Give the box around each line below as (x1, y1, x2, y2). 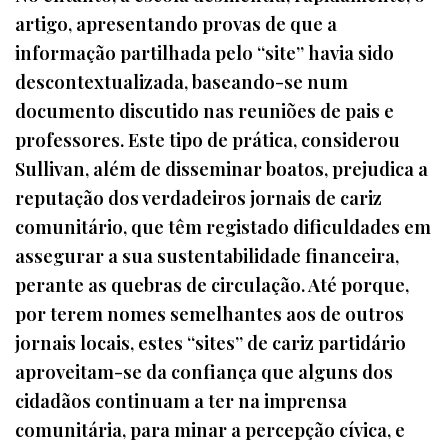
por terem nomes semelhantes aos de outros (15, 301, 404, 327)
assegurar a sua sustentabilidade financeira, (15, 243, 399, 269)
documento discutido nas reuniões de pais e (15, 98, 394, 124)
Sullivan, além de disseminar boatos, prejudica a (15, 156, 428, 182)
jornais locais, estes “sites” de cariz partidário (15, 330, 406, 356)
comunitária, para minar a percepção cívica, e (15, 417, 405, 443)
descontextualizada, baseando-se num (15, 69, 348, 95)
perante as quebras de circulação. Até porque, (15, 272, 409, 298)
